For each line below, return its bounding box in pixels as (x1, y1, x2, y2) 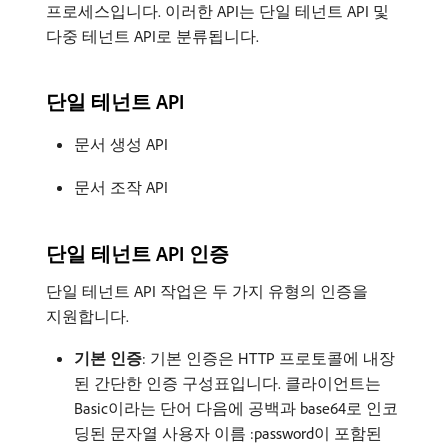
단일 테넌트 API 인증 (46, 241, 229, 266)
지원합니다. (46, 306, 129, 326)
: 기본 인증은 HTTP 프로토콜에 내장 (142, 348, 395, 368)
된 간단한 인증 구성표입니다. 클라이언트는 (74, 373, 381, 393)
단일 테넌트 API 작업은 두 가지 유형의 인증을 (46, 281, 368, 301)
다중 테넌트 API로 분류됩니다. (46, 26, 259, 46)
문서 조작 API (74, 177, 168, 197)
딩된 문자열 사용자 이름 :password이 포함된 (74, 423, 382, 443)
